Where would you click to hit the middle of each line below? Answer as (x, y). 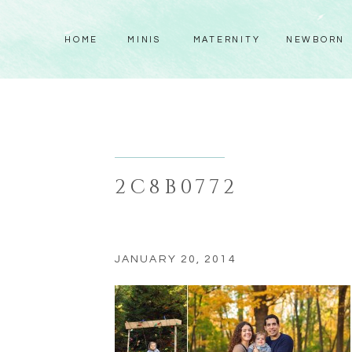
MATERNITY (227, 40)
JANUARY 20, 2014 (176, 259)
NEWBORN (315, 40)
